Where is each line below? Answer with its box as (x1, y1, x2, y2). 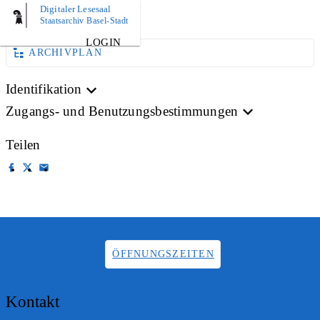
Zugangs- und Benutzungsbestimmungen (6, 103, 239, 119)
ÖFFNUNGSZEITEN (112, 248, 214, 259)
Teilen (6, 136, 41, 152)
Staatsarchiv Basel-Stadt (40, 16, 129, 26)
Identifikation (6, 81, 82, 96)
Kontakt (6, 292, 59, 311)
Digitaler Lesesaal (40, 4, 111, 14)
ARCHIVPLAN (29, 47, 102, 58)
